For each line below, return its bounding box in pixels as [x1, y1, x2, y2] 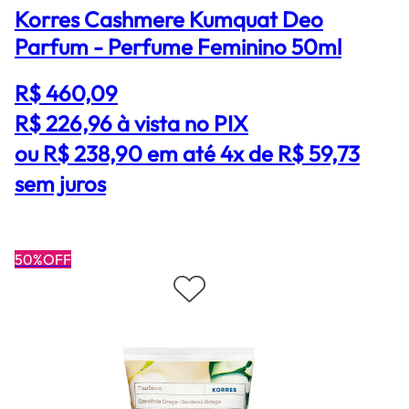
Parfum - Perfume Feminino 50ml [15, 32, 341, 60]
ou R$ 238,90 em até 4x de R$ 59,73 [15, 139, 360, 167]
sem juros [15, 169, 106, 197]
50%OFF [15, 249, 71, 268]
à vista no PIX [117, 109, 248, 137]
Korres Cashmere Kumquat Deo [15, 5, 323, 33]
